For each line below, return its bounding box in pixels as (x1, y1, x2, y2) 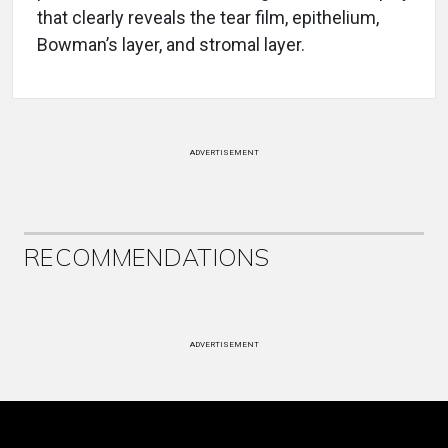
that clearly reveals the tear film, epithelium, (37, 7, 379, 28)
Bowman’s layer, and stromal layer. (37, 34, 305, 55)
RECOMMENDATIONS (24, 242, 270, 272)
